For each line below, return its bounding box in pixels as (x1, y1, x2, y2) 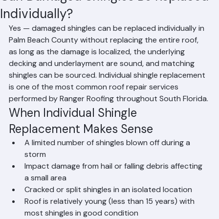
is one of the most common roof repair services (9, 92, 180, 103)
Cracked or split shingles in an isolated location (24, 195, 192, 205)
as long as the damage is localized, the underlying (9, 57, 187, 67)
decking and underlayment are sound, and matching (9, 69, 197, 79)
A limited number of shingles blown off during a (24, 148, 192, 158)
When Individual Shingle (9, 116, 140, 131)
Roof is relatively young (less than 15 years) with (24, 207, 197, 217)
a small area (24, 183, 66, 194)
